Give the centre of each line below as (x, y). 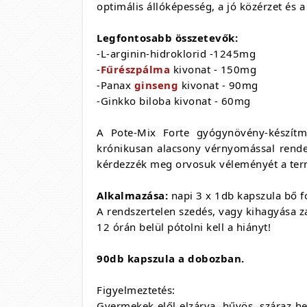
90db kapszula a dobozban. (171, 258)
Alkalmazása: (132, 195)
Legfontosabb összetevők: (167, 38)
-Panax (115, 85)
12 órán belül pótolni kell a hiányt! (184, 227)
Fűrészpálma (135, 69)
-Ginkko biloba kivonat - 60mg (174, 101)
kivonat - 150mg (213, 69)
